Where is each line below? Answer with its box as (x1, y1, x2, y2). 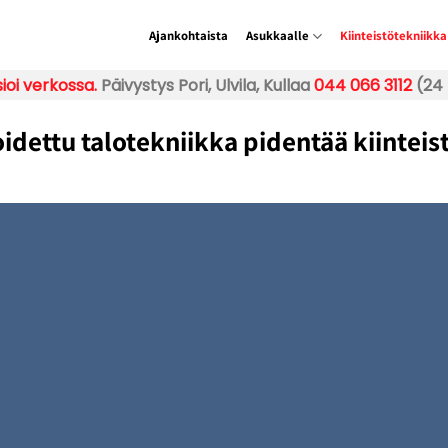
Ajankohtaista (148, 27, 228, 44)
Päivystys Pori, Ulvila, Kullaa (96, 73, 310, 97)
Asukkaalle (245, 27, 309, 44)
